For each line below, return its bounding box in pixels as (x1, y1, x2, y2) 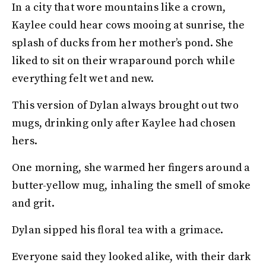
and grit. (12, 197, 57, 210)
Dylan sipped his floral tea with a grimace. (12, 223, 226, 237)
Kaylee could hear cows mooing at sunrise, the (12, 18, 245, 32)
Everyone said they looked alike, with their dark (12, 250, 251, 264)
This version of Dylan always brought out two (12, 99, 239, 112)
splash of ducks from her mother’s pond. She (12, 36, 234, 50)
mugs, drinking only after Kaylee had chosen (12, 116, 236, 130)
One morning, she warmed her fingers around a (12, 161, 251, 175)
